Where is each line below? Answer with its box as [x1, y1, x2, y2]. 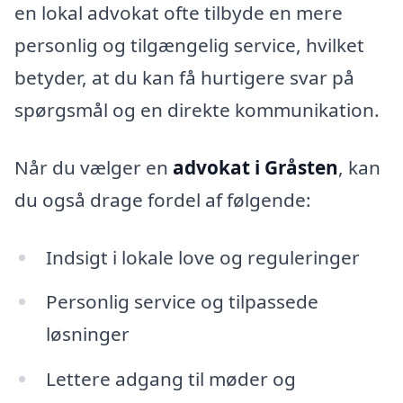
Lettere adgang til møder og [45, 366, 296, 392]
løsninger [45, 321, 130, 347]
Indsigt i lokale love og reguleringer [45, 244, 360, 270]
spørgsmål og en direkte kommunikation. [14, 97, 380, 123]
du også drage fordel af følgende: [14, 186, 311, 212]
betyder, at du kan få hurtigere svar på [14, 65, 354, 91]
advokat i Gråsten [173, 154, 338, 180]
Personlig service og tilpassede [45, 289, 318, 315]
